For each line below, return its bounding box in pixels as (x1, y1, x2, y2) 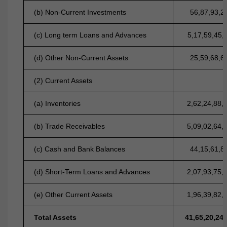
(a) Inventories (34, 99, 81, 107)
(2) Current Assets (34, 77, 93, 85)
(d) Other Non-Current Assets (34, 54, 129, 62)
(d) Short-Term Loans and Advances (34, 168, 150, 176)
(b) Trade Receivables (34, 122, 105, 130)
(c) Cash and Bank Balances (34, 145, 126, 153)
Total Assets (34, 213, 77, 221)
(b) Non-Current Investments (34, 8, 127, 16)
